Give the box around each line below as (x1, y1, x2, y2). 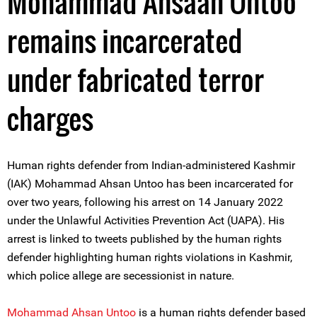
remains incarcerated (7, 19, 243, 62)
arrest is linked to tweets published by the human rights (7, 232, 282, 246)
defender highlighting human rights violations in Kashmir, (7, 250, 292, 264)
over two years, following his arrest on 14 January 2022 (7, 195, 283, 209)
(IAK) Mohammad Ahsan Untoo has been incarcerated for (7, 177, 293, 190)
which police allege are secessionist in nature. (7, 269, 234, 282)
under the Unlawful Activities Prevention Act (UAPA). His (7, 214, 284, 227)
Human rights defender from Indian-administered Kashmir (7, 158, 295, 172)
